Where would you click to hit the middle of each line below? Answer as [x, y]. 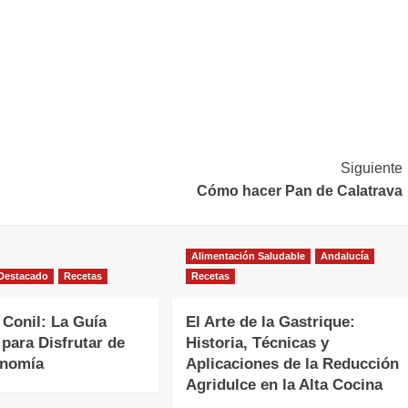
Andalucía [344, 256]
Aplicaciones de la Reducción [292, 364]
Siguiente [371, 168]
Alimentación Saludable [248, 256]
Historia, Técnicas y [257, 343]
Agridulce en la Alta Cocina [284, 385]
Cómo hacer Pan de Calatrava [299, 191]
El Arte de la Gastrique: [270, 322]
